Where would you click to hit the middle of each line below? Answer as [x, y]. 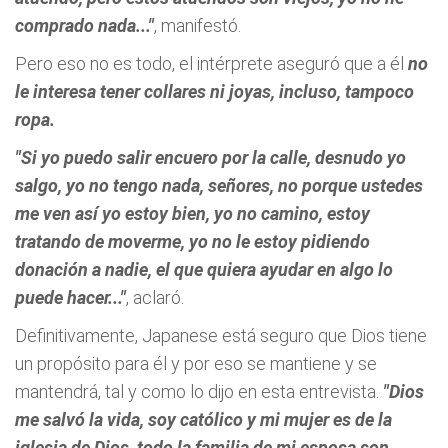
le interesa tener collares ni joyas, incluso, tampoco [214, 91]
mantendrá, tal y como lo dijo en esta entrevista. [199, 391]
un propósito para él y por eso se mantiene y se [196, 363]
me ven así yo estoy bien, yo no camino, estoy [192, 213]
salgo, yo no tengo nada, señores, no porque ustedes [219, 185]
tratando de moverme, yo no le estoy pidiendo [192, 241]
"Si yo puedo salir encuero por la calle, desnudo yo [210, 157]
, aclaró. [155, 297]
